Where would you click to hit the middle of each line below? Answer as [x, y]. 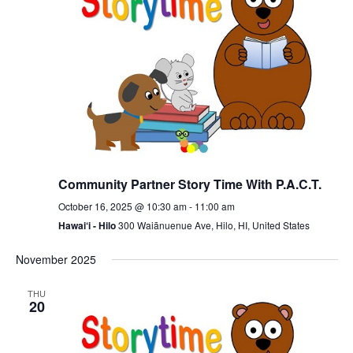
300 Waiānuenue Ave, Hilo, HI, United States [214, 225]
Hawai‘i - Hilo [88, 226]
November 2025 [56, 260]
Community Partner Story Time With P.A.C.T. [190, 184]
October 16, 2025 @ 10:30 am [122, 206]
